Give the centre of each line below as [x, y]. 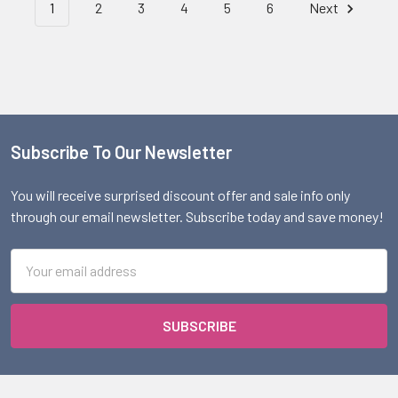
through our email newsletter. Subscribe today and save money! [197, 216]
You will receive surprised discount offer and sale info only [180, 195]
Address [35, 280]
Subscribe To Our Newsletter [121, 151]
